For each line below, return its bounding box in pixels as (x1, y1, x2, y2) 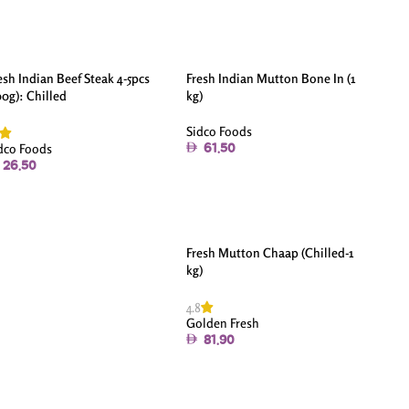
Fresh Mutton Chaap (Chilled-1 (186, 245, 354, 261)
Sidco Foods (186, 123, 253, 140)
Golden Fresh (186, 315, 260, 331)
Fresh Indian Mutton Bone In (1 (186, 70, 356, 87)
